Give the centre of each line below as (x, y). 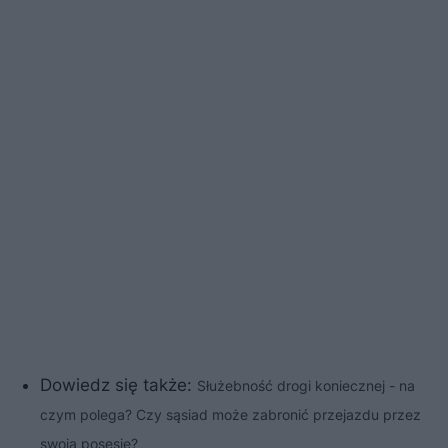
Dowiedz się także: (118, 384)
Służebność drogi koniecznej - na (306, 385)
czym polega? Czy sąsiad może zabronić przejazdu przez (230, 414)
